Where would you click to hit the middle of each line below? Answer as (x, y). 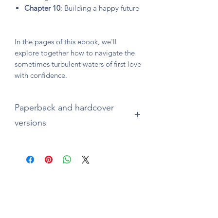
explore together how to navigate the (75, 53)
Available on (36, 144)
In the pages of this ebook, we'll (66, 42)
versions (30, 123)
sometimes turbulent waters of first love (78, 64)
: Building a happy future (100, 8)
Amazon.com (78, 144)
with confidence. (41, 75)
